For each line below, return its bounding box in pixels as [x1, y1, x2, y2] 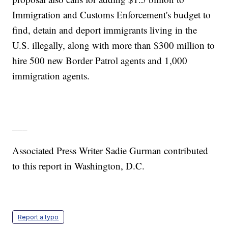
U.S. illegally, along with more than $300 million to [12, 39, 215, 52]
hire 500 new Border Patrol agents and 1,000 [12, 54, 188, 67]
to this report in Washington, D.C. [12, 159, 145, 173]
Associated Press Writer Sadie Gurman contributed [12, 144, 209, 157]
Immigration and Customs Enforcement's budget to [12, 8, 211, 21]
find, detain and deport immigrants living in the [12, 23, 197, 37]
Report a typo [18, 213, 59, 221]
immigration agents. [12, 69, 90, 82]
